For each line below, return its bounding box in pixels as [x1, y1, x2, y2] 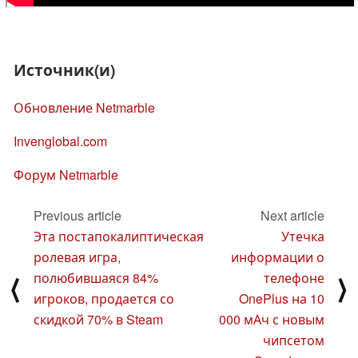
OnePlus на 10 [239, 288, 324, 308]
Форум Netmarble [14, 165, 118, 185]
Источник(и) [14, 58, 115, 82]
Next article [261, 205, 324, 225]
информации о [231, 247, 324, 266]
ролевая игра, [34, 247, 121, 266]
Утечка [281, 226, 324, 245]
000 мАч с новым [219, 309, 324, 328]
